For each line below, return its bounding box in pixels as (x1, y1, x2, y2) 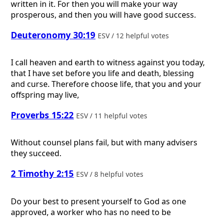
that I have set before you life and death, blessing (11, 68, 194, 79)
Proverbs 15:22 (11, 109, 74, 121)
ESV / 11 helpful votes (76, 110, 150, 120)
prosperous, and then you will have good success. (11, 9, 196, 20)
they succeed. (11, 148, 62, 159)
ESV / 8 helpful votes (76, 169, 146, 179)
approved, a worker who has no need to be (11, 206, 171, 218)
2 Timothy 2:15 (11, 167, 74, 179)
